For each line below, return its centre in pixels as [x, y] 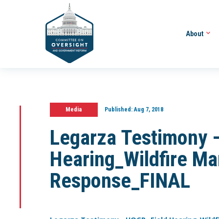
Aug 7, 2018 [148, 109]
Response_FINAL [120, 181]
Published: [118, 109]
